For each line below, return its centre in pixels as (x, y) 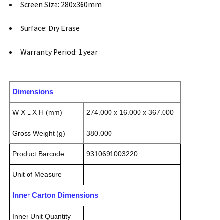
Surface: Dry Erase (50, 28)
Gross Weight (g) (39, 133)
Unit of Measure (37, 175)
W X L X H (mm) (37, 113)
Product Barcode (38, 154)
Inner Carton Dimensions (55, 195)
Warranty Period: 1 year (59, 52)
